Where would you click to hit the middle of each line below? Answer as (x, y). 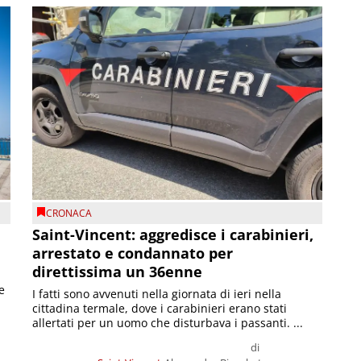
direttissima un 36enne (118, 272)
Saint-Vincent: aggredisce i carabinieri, (173, 235)
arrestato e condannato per (133, 253)
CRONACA (69, 213)
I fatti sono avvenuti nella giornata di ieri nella (157, 294)
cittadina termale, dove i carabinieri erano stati (160, 309)
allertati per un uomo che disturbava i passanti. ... (168, 323)
